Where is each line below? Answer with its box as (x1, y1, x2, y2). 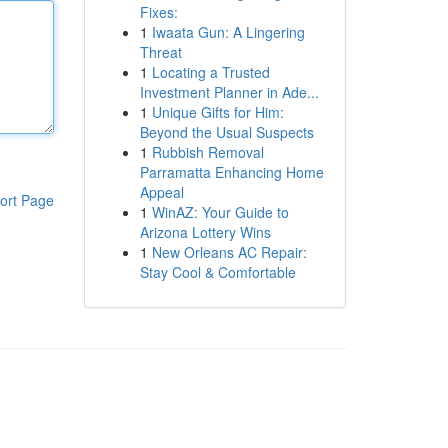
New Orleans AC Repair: (151, 242, 307, 262)
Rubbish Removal (151, 142, 264, 162)
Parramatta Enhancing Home (139, 162, 324, 182)
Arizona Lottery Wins (139, 222, 271, 242)
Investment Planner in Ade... (139, 82, 319, 102)
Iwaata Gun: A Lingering (151, 22, 305, 42)
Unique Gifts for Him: (151, 102, 284, 122)
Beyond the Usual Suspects (139, 122, 314, 142)
